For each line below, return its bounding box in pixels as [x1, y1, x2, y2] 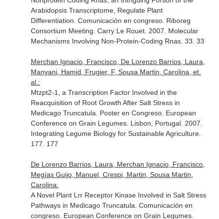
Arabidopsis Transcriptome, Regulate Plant [30, 6, 163, 14]
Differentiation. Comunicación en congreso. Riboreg [30, 17, 191, 24]
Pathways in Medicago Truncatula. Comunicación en [30, 201, 193, 209]
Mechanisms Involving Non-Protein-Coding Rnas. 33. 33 [30, 37, 204, 45]
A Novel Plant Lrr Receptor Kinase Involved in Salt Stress [30, 191, 206, 199]
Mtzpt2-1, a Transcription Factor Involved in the [30, 88, 177, 96]
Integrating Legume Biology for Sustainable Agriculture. [30, 130, 201, 137]
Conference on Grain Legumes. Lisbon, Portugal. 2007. [30, 119, 202, 127]
